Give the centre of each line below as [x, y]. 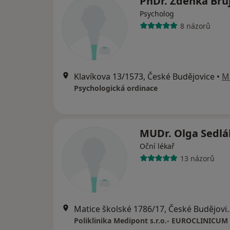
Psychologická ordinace [116, 88]
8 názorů [195, 26]
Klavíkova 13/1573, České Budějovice [144, 76]
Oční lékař [157, 146]
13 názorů [197, 158]
